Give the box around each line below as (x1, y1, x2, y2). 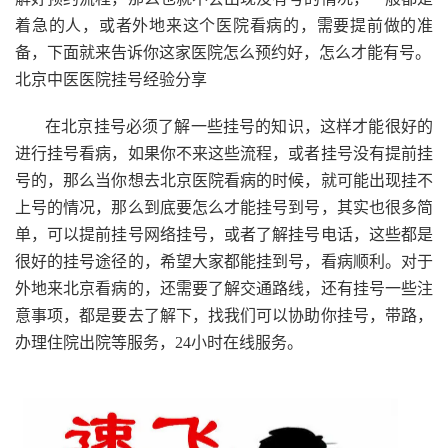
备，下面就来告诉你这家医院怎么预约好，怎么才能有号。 (15, 43, 431, 61)
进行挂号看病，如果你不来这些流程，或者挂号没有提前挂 (15, 144, 433, 162)
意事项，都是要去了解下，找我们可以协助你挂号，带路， (15, 306, 433, 324)
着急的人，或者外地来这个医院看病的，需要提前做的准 (15, 16, 433, 34)
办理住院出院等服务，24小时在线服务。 (15, 333, 303, 351)
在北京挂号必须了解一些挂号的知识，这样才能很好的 (45, 117, 433, 135)
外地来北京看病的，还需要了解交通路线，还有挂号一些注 (15, 279, 433, 297)
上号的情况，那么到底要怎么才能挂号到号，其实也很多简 (15, 198, 433, 216)
